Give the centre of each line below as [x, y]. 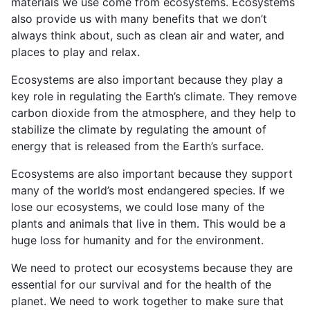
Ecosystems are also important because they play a [147, 79]
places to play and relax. [75, 52]
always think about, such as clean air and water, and [148, 35]
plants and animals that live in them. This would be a [148, 223]
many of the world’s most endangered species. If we [148, 190]
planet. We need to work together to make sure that [147, 301]
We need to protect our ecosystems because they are [152, 267]
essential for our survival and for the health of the [141, 284]
